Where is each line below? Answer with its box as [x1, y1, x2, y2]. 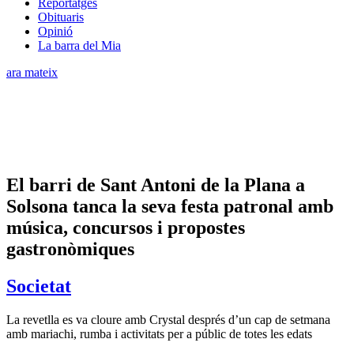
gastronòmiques [6, 238, 134, 259]
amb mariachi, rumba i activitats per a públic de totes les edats [6, 326, 312, 341]
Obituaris [38, 9, 84, 24]
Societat [6, 275, 71, 296]
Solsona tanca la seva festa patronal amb [6, 195, 333, 217]
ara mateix [6, 65, 58, 79]
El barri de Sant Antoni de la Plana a [6, 174, 305, 195]
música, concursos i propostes [6, 217, 245, 238]
